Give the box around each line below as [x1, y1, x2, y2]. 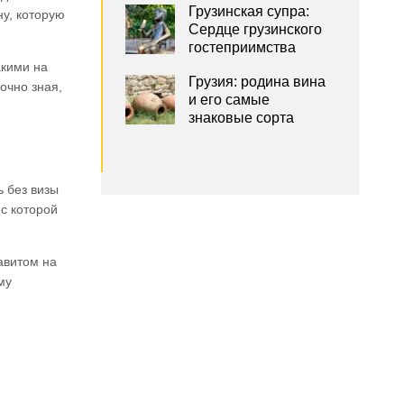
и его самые [188, 92, 270, 107]
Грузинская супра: [188, 4, 309, 19]
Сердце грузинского [188, 22, 322, 37]
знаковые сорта [188, 110, 294, 125]
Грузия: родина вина [188, 74, 326, 89]
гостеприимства [188, 40, 296, 55]
